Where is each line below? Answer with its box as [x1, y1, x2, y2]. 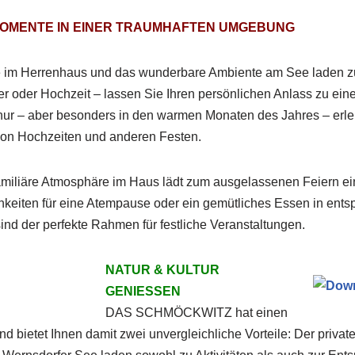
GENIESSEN [105, 284, 181, 298]
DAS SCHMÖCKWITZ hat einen [105, 306, 288, 319]
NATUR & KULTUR [105, 263, 219, 277]
